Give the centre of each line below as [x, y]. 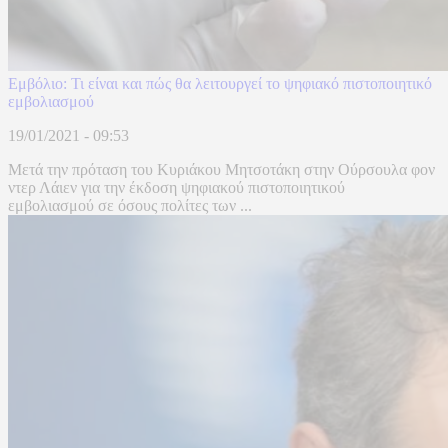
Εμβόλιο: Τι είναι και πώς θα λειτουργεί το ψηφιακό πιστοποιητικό [220, 84]
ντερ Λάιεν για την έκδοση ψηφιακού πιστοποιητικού [176, 188]
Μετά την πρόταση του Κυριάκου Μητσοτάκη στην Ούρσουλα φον [221, 170]
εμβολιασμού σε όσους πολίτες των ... [130, 206]
